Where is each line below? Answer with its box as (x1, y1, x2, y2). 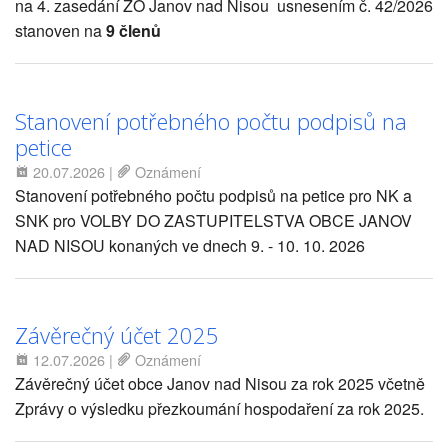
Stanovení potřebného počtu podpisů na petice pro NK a (15, 183, 412, 207)
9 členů (102, 19, 165, 43)
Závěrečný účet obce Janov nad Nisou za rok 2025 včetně (15, 372, 425, 396)
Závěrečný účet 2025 (15, 320, 219, 351)
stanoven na (15, 19, 102, 43)
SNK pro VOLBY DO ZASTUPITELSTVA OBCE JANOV (15, 208, 412, 232)
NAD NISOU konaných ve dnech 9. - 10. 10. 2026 (15, 233, 365, 257)
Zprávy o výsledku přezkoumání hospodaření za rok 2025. (15, 397, 424, 421)
